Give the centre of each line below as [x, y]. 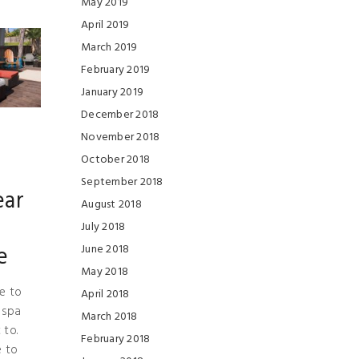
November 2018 [121, 137]
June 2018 [105, 250]
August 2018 [111, 205]
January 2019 [112, 93]
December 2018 [120, 115]
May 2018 [105, 272]
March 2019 [109, 48]
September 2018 [122, 182]
